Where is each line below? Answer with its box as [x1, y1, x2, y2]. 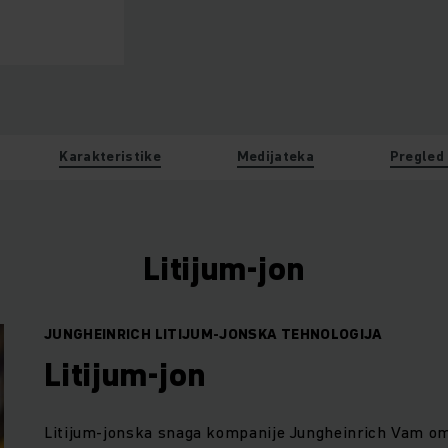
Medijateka [236, 145, 315, 166]
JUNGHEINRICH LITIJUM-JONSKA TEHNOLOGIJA [44, 323, 383, 344]
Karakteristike [59, 145, 162, 166]
